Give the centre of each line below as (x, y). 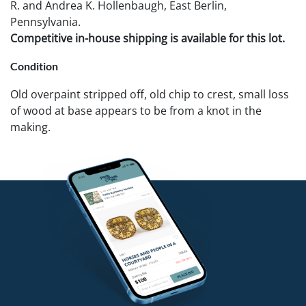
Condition (34, 66)
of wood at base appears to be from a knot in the (136, 110)
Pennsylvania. (45, 22)
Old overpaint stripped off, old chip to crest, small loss (150, 94)
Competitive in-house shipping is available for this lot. (148, 38)
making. (30, 127)
